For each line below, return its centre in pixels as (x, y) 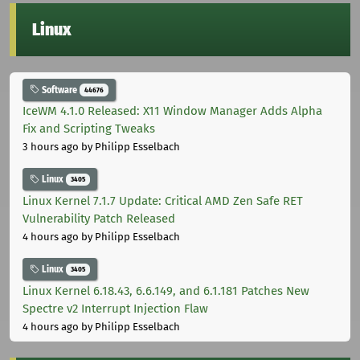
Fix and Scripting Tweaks (89, 129)
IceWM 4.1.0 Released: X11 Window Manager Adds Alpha (172, 111)
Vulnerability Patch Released (99, 219)
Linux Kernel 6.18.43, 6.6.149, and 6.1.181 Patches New (166, 290)
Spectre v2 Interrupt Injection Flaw (115, 308)
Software (59, 90)
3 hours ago (51, 147)
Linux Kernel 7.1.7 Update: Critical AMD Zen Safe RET (163, 201)
